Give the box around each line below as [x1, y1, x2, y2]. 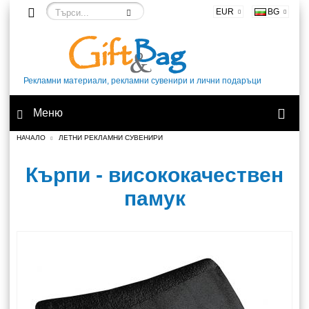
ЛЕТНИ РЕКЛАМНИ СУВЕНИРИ [59, 134, 163, 141]
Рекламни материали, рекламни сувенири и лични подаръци [23, 76, 261, 86]
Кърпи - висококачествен [26, 163, 283, 186]
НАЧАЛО [17, 134, 46, 141]
